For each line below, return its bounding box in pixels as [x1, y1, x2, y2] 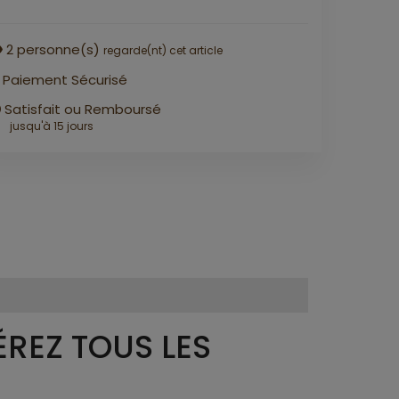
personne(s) [13, 40, 103, 59]
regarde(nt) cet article [103, 43, 223, 58]
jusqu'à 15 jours [10, 118, 94, 134]
